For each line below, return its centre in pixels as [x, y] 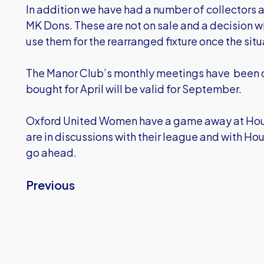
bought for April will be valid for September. [135, 89]
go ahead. [51, 152]
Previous [50, 185]
